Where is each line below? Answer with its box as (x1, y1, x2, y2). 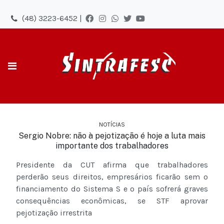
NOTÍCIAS (99, 121, 125, 128)
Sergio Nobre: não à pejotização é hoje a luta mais (18, 131, 205, 141)
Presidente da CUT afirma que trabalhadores (16, 160, 208, 170)
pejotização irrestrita (16, 208, 92, 218)
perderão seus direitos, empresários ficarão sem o (16, 172, 208, 182)
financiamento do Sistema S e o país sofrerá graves (16, 184, 208, 194)
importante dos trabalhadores (55, 141, 168, 151)
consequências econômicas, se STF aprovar (16, 196, 208, 206)
